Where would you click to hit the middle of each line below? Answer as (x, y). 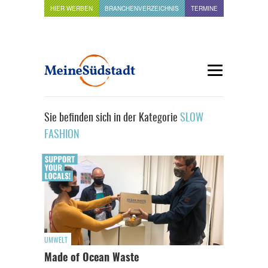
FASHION (62, 135)
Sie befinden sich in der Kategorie (111, 118)
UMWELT (56, 240)
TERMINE (204, 8)
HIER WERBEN (71, 8)
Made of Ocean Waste (92, 258)
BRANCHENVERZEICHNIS (142, 8)
